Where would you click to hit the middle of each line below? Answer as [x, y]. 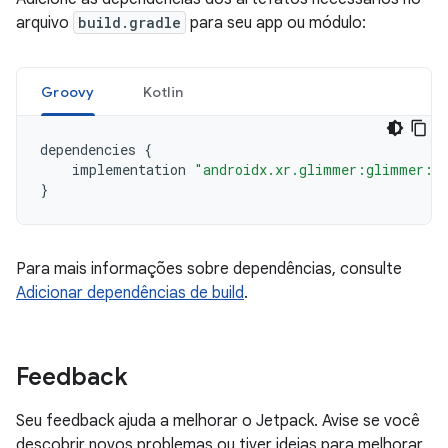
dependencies [88, 149]
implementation [129, 169]
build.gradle [129, 22]
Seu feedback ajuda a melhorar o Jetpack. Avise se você [218, 421]
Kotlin [162, 92]
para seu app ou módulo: [276, 23]
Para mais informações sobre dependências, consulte [209, 269]
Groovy [68, 92]
